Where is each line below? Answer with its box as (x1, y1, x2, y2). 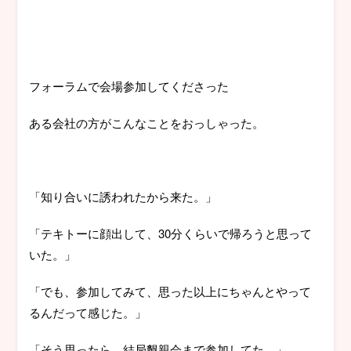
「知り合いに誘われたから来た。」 (29, 188, 218, 205)
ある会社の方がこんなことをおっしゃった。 (29, 114, 265, 132)
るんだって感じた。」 (29, 304, 147, 321)
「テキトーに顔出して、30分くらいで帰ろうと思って (29, 225, 313, 242)
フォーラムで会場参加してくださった (29, 78, 230, 95)
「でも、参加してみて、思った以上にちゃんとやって (29, 283, 312, 300)
